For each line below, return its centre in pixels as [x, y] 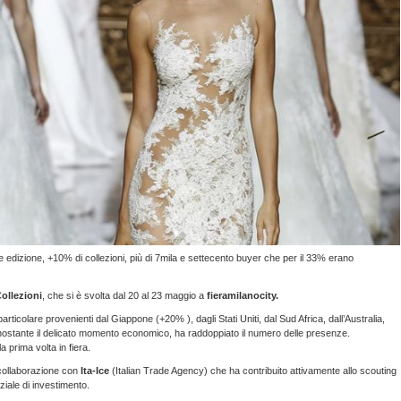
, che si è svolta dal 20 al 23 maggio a [124, 295]
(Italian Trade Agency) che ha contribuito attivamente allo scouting [254, 371]
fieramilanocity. [243, 295]
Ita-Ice [96, 371]
